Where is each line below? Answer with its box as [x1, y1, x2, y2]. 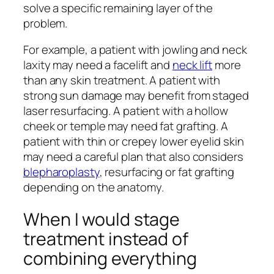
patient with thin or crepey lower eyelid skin [23, 133, 244, 150]
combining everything [23, 246, 197, 270]
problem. [23, 15, 68, 31]
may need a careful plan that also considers [23, 149, 243, 165]
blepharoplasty [23, 164, 100, 180]
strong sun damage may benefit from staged [23, 87, 249, 104]
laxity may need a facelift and [23, 57, 172, 73]
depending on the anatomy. [23, 179, 164, 196]
